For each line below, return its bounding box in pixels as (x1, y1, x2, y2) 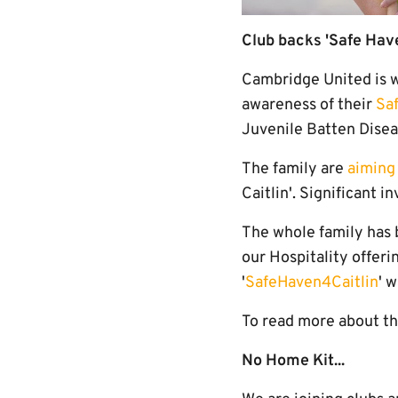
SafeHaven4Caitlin (245, 272, 378, 293)
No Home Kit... (242, 350, 345, 371)
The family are (242, 158, 347, 179)
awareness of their (242, 94, 376, 115)
